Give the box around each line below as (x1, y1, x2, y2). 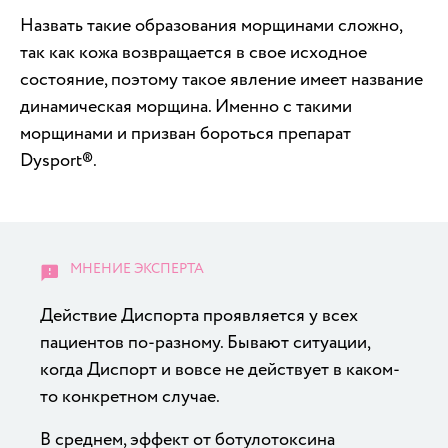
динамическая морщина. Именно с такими (20, 93, 352, 119)
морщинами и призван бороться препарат (20, 120, 351, 146)
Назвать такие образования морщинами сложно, (20, 12, 402, 38)
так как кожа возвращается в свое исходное (20, 39, 367, 65)
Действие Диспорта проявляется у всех (40, 302, 358, 328)
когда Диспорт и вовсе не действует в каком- (40, 356, 400, 382)
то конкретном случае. (40, 383, 220, 409)
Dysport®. (20, 147, 97, 173)
